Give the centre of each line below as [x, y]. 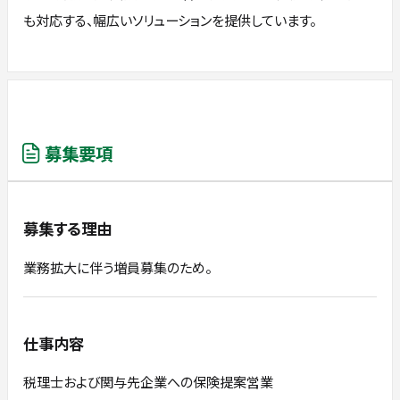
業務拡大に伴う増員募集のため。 [118, 267]
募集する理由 [68, 229]
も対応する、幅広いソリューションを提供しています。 [170, 20]
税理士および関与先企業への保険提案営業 [149, 382]
